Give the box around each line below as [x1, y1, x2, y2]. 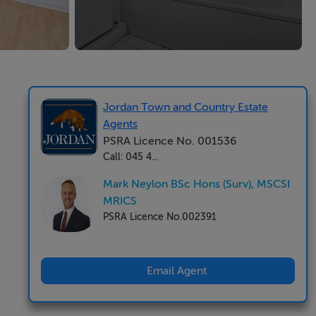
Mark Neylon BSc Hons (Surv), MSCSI [103, 178, 290, 190]
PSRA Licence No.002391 [103, 211, 217, 222]
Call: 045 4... [103, 151, 158, 162]
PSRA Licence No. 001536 [103, 135, 236, 147]
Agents [103, 118, 138, 130]
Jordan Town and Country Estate [103, 101, 268, 114]
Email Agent [146, 265, 207, 277]
